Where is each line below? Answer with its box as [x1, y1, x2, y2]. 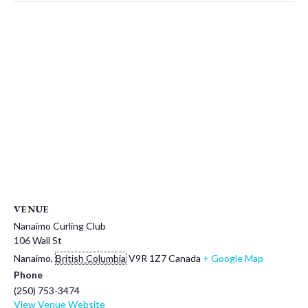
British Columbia [56, 252, 126, 264]
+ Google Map [203, 252, 263, 264]
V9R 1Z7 [129, 252, 166, 264]
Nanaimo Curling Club [14, 219, 106, 232]
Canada [168, 252, 201, 264]
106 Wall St [14, 234, 62, 246]
